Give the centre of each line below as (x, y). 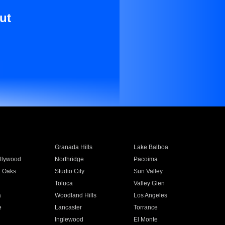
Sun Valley (148, 171)
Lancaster (68, 207)
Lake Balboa (151, 147)
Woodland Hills (75, 195)
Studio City (69, 171)
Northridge (69, 159)
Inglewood (69, 219)
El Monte (146, 219)
